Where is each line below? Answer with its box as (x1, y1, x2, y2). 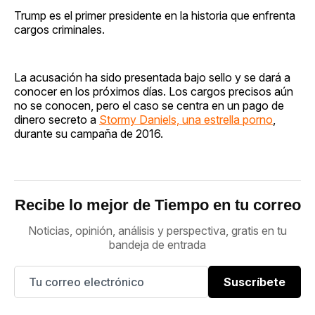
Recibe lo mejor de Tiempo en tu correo (14, 195, 301, 214)
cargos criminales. (14, 22, 105, 37)
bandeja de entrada (109, 237, 206, 252)
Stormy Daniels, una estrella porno (99, 112, 273, 127)
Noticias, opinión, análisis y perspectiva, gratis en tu (28, 223, 287, 238)
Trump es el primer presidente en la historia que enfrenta (14, 8, 295, 22)
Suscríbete (224, 274, 285, 289)
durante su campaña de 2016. (14, 126, 163, 141)
